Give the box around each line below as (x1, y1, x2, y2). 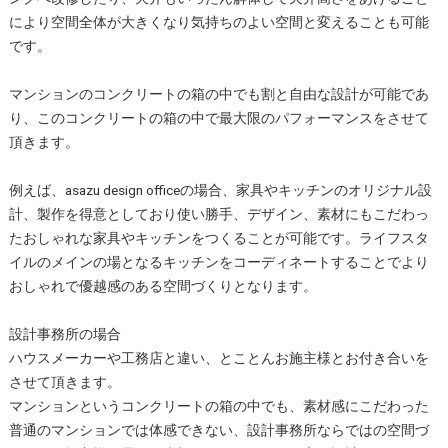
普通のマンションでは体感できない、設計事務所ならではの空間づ (8, 421, 429, 438)
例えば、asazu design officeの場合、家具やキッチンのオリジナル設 (8, 181, 432, 198)
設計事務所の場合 (8, 325, 121, 342)
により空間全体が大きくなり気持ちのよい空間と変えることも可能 (8, 13, 429, 30)
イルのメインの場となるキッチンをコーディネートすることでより (8, 253, 429, 270)
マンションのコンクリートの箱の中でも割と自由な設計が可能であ (8, 85, 429, 102)
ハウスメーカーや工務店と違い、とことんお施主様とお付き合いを (8, 349, 429, 366)
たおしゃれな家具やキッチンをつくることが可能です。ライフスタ (8, 229, 429, 246)
